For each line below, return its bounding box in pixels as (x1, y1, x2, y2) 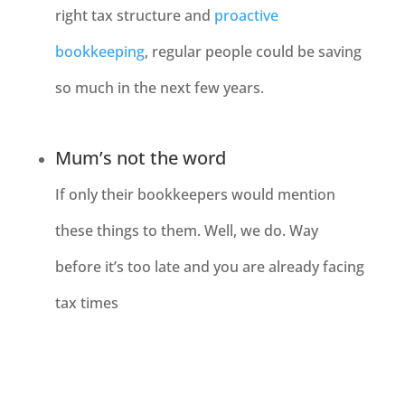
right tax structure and (54, 5, 214, 25)
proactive (213, 5, 278, 25)
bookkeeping (54, 42, 145, 61)
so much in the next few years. (54, 78, 264, 98)
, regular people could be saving (144, 42, 362, 61)
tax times (54, 293, 118, 313)
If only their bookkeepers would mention (54, 184, 335, 204)
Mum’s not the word (54, 146, 226, 170)
